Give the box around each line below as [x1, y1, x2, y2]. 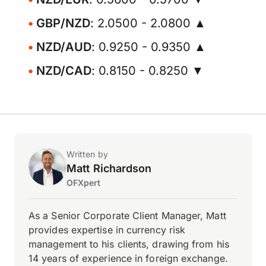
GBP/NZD [36, 16, 90, 30]
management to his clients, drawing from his [28, 238, 229, 250]
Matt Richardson [66, 162, 152, 175]
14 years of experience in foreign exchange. [28, 252, 228, 264]
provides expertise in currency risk [28, 224, 186, 236]
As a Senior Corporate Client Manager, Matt [28, 210, 226, 221]
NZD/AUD [36, 40, 91, 54]
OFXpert [66, 178, 101, 188]
